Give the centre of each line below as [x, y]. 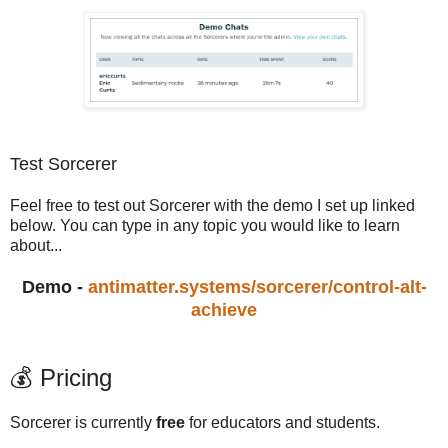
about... [36, 245]
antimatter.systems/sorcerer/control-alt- [257, 286]
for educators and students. [284, 422]
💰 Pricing [61, 377]
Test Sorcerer [63, 163]
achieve [224, 309]
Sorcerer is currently [83, 422]
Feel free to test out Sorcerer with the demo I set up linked [212, 205]
